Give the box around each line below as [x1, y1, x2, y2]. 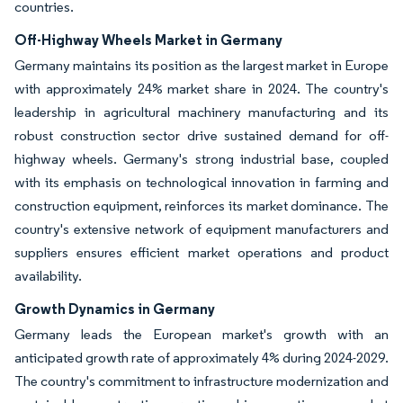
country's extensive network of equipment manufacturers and [14, 219, 389, 237]
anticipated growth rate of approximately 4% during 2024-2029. [14, 348, 389, 366]
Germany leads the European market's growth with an [14, 325, 389, 343]
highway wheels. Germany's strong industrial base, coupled [14, 149, 389, 167]
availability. [14, 266, 82, 284]
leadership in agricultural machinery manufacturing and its [14, 103, 389, 121]
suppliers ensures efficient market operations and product [14, 243, 389, 261]
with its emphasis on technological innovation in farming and [14, 173, 389, 191]
